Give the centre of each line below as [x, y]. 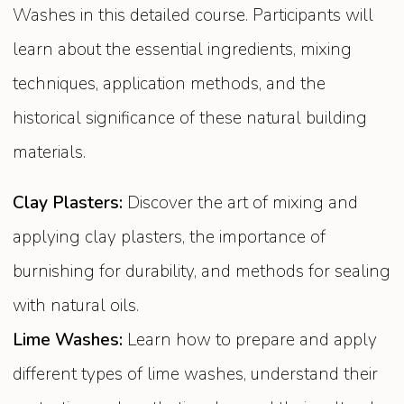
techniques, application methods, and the [170, 84]
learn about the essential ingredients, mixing [183, 50]
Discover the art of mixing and [241, 203]
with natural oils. [76, 306]
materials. [50, 153]
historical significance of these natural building [190, 119]
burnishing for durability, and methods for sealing [202, 272]
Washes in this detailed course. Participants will [193, 16]
